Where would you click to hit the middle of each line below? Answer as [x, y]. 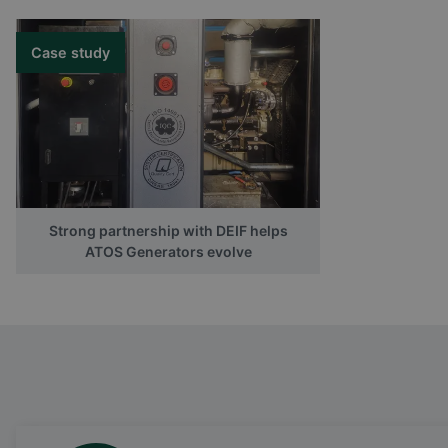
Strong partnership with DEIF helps [168, 230]
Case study [70, 52]
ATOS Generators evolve [168, 251]
